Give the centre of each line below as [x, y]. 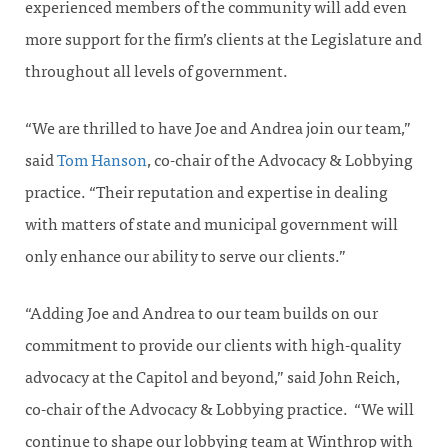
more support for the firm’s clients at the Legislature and [223, 39]
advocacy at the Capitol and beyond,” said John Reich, [212, 377]
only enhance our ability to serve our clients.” [185, 256]
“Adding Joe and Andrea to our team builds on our [201, 313]
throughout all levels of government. [156, 71]
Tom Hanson [102, 160]
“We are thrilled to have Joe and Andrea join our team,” [218, 128]
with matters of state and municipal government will [211, 224]
